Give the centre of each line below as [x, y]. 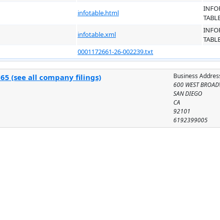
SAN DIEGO [188, 93]
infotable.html [98, 13]
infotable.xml [97, 34]
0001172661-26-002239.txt [115, 51]
